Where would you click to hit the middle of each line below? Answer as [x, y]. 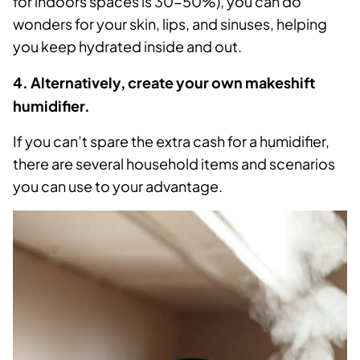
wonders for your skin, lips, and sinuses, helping [170, 24]
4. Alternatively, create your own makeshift [164, 83]
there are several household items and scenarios [174, 164]
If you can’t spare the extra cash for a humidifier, [171, 141]
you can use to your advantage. [118, 186]
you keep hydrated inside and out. [130, 47]
